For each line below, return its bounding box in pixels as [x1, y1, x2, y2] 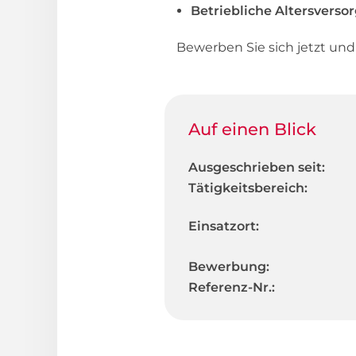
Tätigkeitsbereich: [188, 180, 308, 195]
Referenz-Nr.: [188, 279, 275, 295]
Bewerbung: [188, 258, 269, 274]
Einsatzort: [188, 218, 259, 234]
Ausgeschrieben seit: [188, 159, 325, 175]
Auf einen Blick [188, 118, 316, 139]
